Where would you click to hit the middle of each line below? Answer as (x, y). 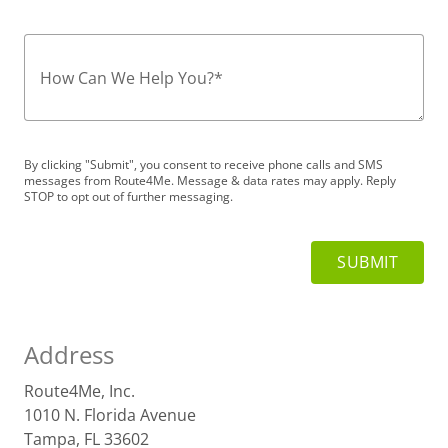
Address (69, 354)
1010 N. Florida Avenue (110, 415)
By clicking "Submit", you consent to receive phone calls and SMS (203, 164)
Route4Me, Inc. (79, 391)
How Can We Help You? (127, 77)
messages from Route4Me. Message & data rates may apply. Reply (210, 180)
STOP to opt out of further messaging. (128, 196)
